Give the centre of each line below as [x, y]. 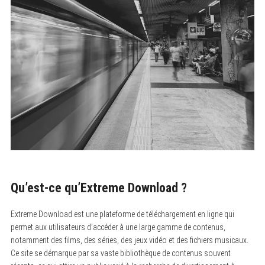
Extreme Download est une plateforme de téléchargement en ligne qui [122, 214]
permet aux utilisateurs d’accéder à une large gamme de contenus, [118, 227]
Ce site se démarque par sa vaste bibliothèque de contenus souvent [120, 253]
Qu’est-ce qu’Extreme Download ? [98, 188]
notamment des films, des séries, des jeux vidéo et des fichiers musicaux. [129, 240]
